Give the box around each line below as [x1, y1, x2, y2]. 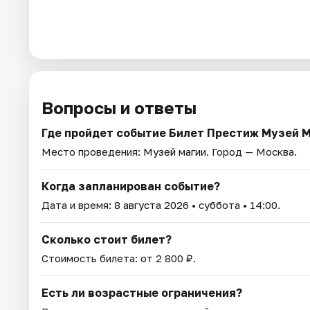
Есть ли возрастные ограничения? [42, 286, 242, 300]
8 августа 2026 [114, 199, 189, 212]
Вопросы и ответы [42, 98, 197, 118]
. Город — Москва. [206, 145, 297, 158]
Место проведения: [42, 145, 143, 158]
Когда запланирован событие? [42, 179, 220, 194]
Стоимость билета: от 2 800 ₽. [42, 252, 196, 265]
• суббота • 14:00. [189, 199, 280, 212]
